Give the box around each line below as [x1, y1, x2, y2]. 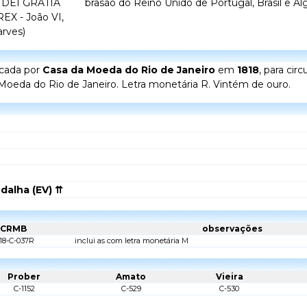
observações [201, 223, 262, 234]
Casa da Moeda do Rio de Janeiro [42, 64, 215, 77]
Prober [8, 271, 40, 282]
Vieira [215, 271, 243, 282]
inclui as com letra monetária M [75, 236, 188, 246]
